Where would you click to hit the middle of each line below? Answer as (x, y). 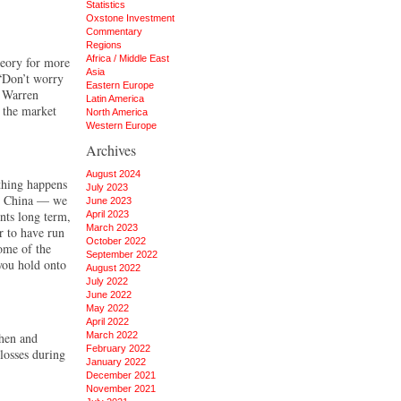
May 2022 (107, 308)
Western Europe (121, 125)
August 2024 (113, 174)
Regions (104, 45)
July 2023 (107, 187)
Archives (111, 150)
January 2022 (116, 362)
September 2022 (122, 254)
